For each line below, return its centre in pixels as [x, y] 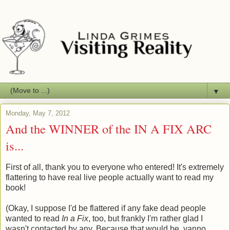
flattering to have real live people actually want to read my [110, 177]
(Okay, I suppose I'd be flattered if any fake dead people [106, 208]
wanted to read [34, 218]
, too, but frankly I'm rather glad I [146, 218]
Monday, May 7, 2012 [38, 113]
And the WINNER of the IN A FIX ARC [109, 128]
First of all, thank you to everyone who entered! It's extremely [115, 167]
